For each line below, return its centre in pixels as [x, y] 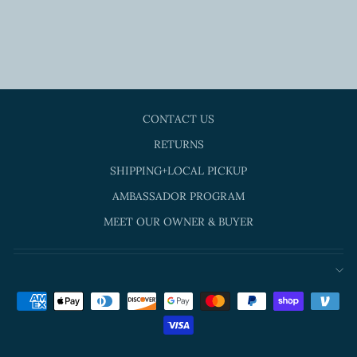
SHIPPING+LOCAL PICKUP [178, 170]
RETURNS [178, 145]
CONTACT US [178, 118]
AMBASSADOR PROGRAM [178, 196]
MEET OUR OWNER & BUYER [178, 222]
